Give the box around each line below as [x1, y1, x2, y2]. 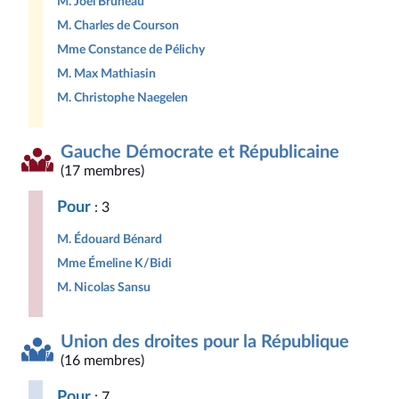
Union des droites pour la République [61, 333, 349, 351]
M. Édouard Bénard [57, 232, 162, 246]
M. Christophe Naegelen [57, 91, 188, 104]
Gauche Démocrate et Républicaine [61, 143, 339, 161]
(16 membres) [61, 354, 144, 368]
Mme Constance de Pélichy [57, 43, 205, 56]
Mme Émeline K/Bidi [57, 256, 172, 270]
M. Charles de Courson [57, 19, 179, 32]
